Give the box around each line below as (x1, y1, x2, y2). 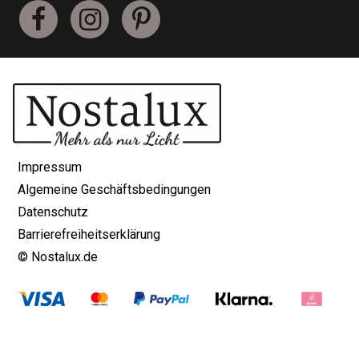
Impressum (18, 159, 82, 175)
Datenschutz (18, 204, 88, 220)
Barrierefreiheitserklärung (18, 227, 160, 242)
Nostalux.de (31, 249, 98, 264)
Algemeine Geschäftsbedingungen (18, 182, 211, 197)
